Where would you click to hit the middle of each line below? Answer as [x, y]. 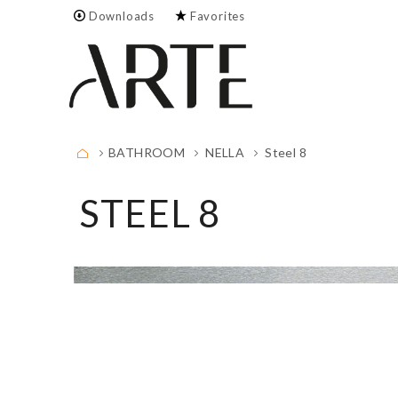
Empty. [204, 47]
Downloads [122, 16]
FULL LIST [204, 91]
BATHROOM [147, 152]
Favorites [218, 16]
